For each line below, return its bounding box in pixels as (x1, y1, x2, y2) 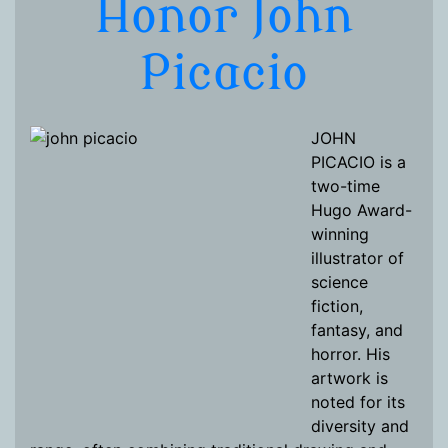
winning (311, 224, 369, 244)
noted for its (311, 392, 405, 412)
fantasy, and (311, 320, 403, 340)
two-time (311, 176, 380, 196)
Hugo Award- (311, 200, 412, 220)
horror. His (311, 344, 390, 364)
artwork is (311, 368, 388, 388)
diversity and (311, 416, 409, 436)
